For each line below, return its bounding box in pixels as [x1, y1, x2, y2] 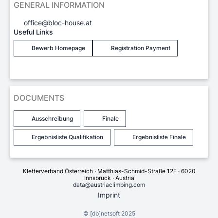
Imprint [98, 191, 120, 200]
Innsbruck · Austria [84, 174, 134, 182]
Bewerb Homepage [32, 44, 86, 52]
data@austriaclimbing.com [73, 181, 145, 188]
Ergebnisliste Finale [132, 133, 186, 141]
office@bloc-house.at [24, 18, 92, 27]
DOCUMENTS [14, 92, 64, 103]
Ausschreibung [32, 114, 73, 122]
